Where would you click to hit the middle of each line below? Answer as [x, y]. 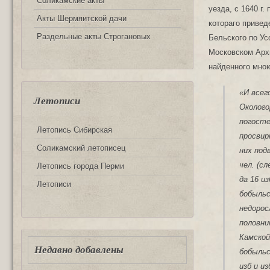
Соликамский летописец [81, 148]
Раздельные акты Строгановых [94, 36]
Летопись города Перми [80, 166]
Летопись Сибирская [74, 130]
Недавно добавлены [79, 250]
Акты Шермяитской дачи [82, 18]
